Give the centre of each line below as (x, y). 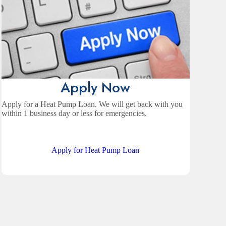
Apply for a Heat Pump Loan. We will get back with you (92, 104)
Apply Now (96, 88)
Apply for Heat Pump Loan (96, 150)
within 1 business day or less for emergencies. (74, 114)
